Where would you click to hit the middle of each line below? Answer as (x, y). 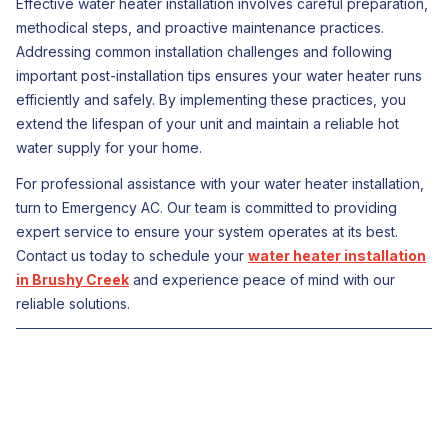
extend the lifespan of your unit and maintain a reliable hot (207, 123)
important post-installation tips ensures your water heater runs (219, 75)
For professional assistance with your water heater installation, (220, 183)
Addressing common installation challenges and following (204, 51)
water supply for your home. (109, 147)
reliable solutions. (73, 303)
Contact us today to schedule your (132, 255)
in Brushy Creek (72, 279)
